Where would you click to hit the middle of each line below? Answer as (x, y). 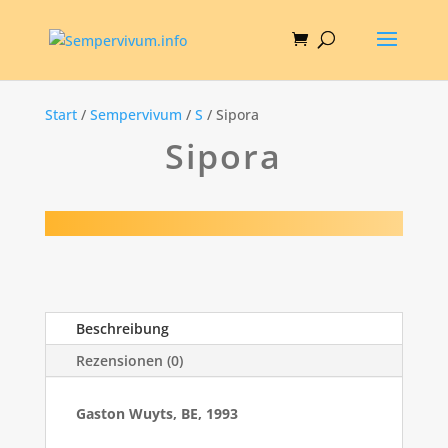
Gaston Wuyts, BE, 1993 (156, 414)
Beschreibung (122, 329)
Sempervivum (135, 114)
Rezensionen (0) (129, 361)
